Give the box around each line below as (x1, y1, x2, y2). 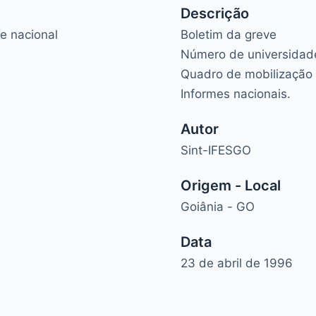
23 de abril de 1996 (181, 255, 293, 270)
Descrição (181, 4, 249, 22)
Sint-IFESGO (181, 142, 251, 157)
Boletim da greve (181, 27, 280, 42)
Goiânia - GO (181, 199, 255, 214)
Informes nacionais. (181, 86, 291, 101)
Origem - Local (181, 176, 281, 194)
